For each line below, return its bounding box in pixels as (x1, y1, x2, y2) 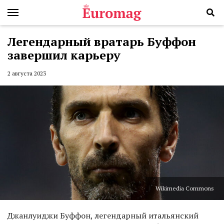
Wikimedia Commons (155, 184, 214, 192)
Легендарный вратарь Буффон (7, 33, 196, 49)
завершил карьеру (7, 47, 120, 63)
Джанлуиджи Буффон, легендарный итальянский (7, 210, 198, 221)
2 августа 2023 (7, 69, 46, 77)
